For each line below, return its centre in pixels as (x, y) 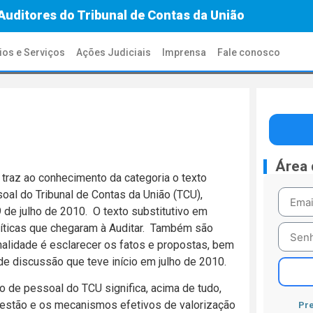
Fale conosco (249, 52)
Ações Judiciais (114, 52)
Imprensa (184, 52)
